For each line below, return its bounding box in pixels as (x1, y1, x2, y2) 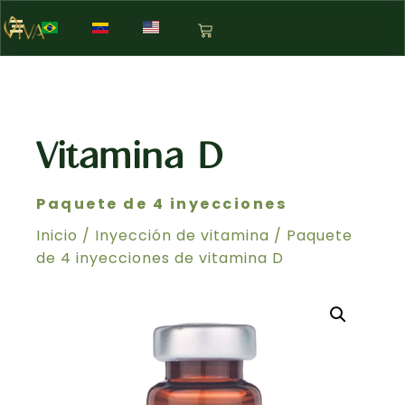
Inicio (36, 225, 78, 246)
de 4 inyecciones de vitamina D (36, 248, 284, 268)
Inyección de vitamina (95, 225, 269, 246)
